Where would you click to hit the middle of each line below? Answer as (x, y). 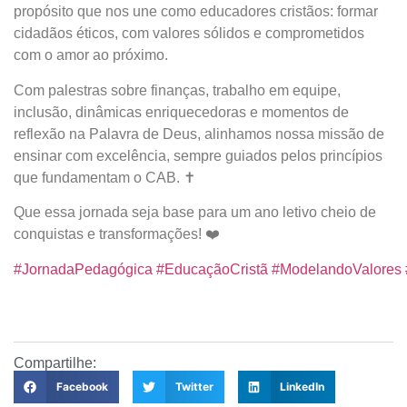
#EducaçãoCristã (212, 269)
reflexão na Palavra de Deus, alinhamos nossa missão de (199, 134)
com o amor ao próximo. (91, 55)
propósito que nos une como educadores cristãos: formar (196, 12)
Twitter (194, 386)
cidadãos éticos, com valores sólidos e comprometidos (189, 34)
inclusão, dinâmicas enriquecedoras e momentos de (181, 112)
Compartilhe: (55, 362)
